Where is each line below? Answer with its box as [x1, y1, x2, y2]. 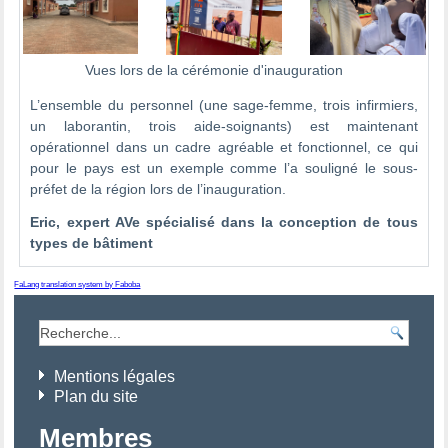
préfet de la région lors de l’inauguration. [30, 180, 287, 197]
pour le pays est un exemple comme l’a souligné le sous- [30, 159, 418, 176]
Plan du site [54, 387, 139, 405]
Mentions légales [54, 367, 176, 385]
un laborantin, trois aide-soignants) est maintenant [30, 117, 418, 134]
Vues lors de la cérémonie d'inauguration [85, 61, 363, 78]
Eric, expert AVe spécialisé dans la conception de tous [30, 213, 418, 230]
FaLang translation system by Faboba [14, 279, 141, 289]
